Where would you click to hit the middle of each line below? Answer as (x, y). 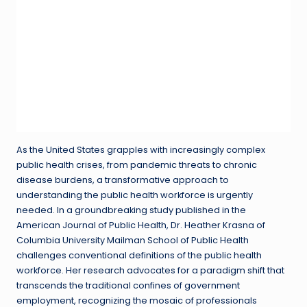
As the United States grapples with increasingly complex (141, 150)
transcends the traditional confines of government (128, 286)
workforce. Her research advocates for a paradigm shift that (150, 271)
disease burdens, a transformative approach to (123, 180)
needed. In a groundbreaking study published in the (131, 210)
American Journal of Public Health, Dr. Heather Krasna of (141, 225)
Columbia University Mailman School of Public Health (133, 241)
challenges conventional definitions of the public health (139, 256)
